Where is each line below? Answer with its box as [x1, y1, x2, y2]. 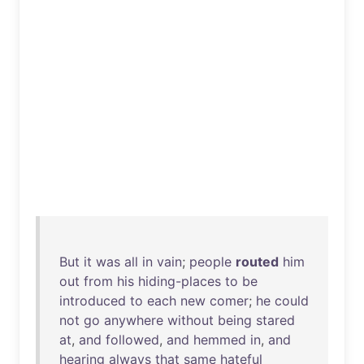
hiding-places [138, 273, 221, 289]
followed [106, 331, 159, 348]
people [189, 253, 232, 270]
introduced [59, 292, 126, 309]
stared [256, 312, 295, 328]
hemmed [193, 331, 246, 348]
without [167, 312, 214, 328]
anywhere [104, 312, 163, 328]
